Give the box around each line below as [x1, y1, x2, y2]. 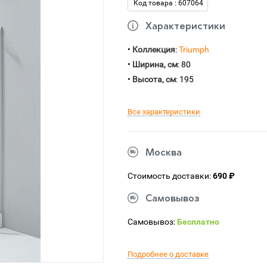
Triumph [179, 45, 209, 54]
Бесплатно [177, 217, 219, 226]
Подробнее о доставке [128, 250, 209, 259]
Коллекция [132, 45, 175, 54]
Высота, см [132, 74, 176, 84]
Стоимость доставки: [128, 171, 213, 181]
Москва [145, 148, 182, 158]
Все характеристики [128, 107, 200, 116]
